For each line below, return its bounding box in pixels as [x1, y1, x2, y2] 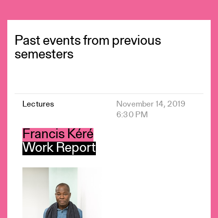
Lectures [22, 100, 54, 109]
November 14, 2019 [116, 100, 186, 109]
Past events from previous [15, 35, 161, 48]
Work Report [22, 142, 96, 155]
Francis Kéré [22, 128, 93, 142]
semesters [15, 48, 73, 62]
